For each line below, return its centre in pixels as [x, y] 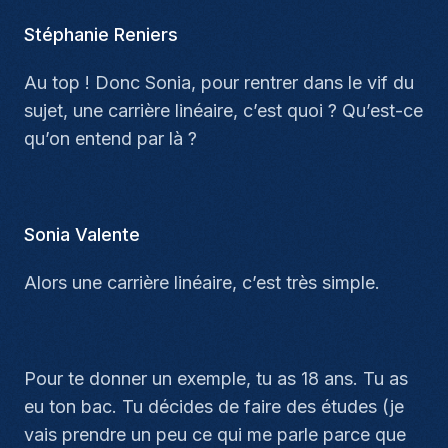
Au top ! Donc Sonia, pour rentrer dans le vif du [219, 82]
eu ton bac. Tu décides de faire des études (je [214, 406]
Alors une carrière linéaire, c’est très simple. [202, 282]
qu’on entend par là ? [110, 138]
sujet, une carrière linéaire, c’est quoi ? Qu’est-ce [223, 110]
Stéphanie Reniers [101, 34]
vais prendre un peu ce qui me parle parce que [215, 434]
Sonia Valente [82, 234]
